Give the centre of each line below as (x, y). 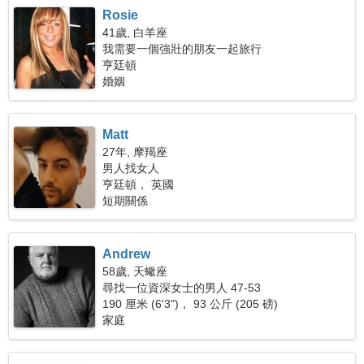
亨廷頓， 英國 (139, 184)
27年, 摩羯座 (135, 152)
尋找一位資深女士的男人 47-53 (182, 288)
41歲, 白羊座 (135, 32)
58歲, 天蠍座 (135, 271)
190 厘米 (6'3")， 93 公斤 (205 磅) (191, 304)
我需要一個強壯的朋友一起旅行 (182, 49)
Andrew (127, 254)
